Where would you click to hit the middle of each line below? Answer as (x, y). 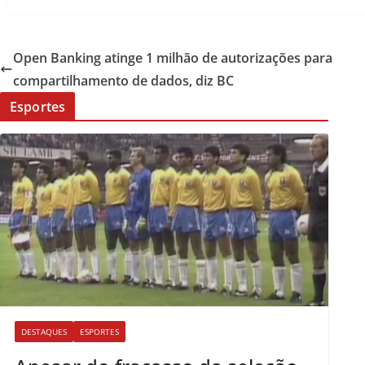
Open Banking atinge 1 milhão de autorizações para (173, 58)
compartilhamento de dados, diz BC (123, 81)
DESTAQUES (44, 332)
